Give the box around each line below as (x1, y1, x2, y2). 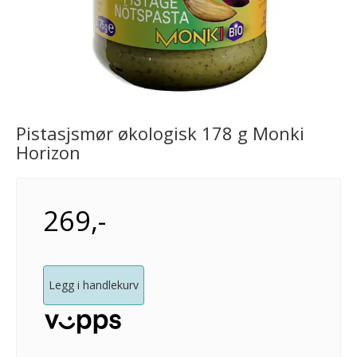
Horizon (16, 140, 80, 164)
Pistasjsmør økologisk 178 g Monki (16, 121, 304, 145)
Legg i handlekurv (49, 277, 139, 292)
